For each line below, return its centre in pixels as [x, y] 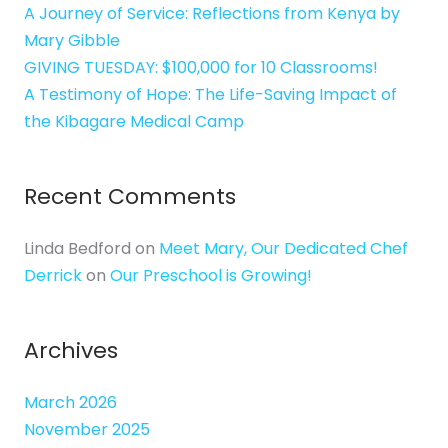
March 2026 [70, 402]
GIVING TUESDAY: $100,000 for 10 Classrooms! [201, 68]
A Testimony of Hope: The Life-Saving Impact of [210, 95]
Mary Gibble [72, 41]
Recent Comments [130, 196]
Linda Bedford [77, 248]
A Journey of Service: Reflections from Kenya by [212, 14]
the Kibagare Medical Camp [134, 122]
